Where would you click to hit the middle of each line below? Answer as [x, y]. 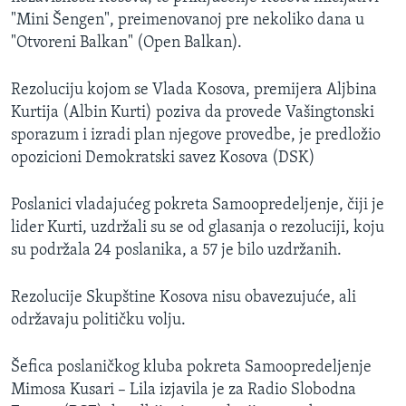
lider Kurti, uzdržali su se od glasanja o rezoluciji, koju [198, 228]
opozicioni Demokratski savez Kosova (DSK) [163, 159]
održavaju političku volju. [98, 321]
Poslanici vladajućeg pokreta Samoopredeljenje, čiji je [198, 206]
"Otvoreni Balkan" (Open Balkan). [126, 43]
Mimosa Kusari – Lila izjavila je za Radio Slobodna [184, 391]
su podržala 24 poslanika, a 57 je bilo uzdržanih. [176, 251]
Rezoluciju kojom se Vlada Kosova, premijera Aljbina [194, 91]
